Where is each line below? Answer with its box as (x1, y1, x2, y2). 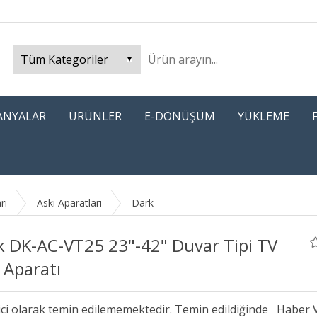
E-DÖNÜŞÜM (144, 108, 215, 124)
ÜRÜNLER (69, 108, 122, 124)
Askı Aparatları (37, 196, 102, 209)
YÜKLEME (238, 108, 289, 124)
